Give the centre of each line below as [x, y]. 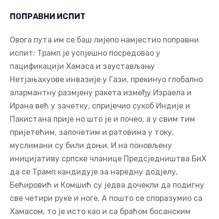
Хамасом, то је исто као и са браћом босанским [100, 211]
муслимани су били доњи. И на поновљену [91, 145]
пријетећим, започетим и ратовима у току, [92, 132]
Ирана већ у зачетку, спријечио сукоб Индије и [100, 106]
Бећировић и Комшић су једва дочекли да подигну [107, 185]
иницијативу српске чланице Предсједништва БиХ [108, 158]
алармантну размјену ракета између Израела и [101, 92]
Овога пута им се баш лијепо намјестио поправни [104, 40]
